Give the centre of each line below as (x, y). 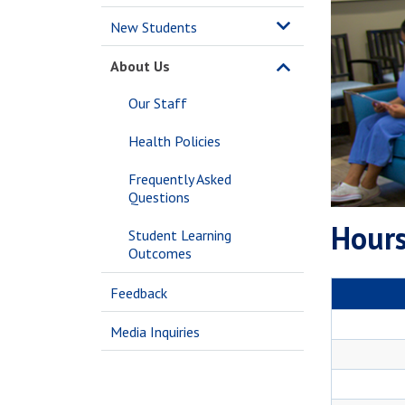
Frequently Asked (180, 179)
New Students (154, 27)
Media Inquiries (155, 332)
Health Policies (174, 141)
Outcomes (160, 253)
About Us (140, 66)
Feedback (139, 293)
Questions (159, 197)
